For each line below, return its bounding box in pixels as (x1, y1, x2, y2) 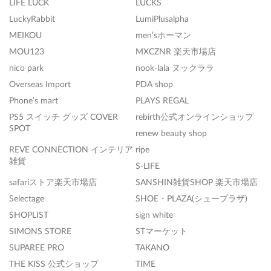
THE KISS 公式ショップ (9, 258, 99, 269)
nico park (9, 62, 44, 73)
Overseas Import (9, 79, 71, 90)
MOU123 (9, 46, 44, 57)
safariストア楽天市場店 (9, 177, 97, 188)
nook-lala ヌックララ (135, 62, 214, 73)
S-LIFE (135, 160, 160, 171)
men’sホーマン (135, 30, 191, 41)
